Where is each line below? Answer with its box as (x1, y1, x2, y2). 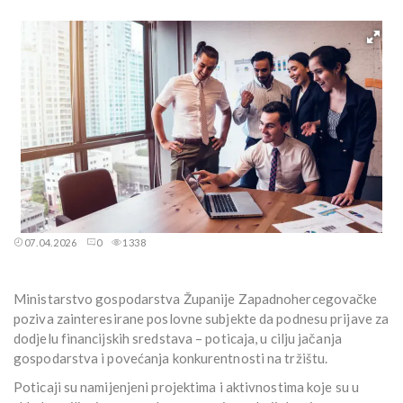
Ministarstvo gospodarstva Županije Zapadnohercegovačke (13, 291, 378, 308)
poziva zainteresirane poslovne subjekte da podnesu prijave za (13, 310, 390, 327)
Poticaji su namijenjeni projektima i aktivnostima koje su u (13, 379, 359, 396)
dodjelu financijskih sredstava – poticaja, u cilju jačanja (13, 330, 342, 347)
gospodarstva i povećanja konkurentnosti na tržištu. (13, 350, 328, 367)
